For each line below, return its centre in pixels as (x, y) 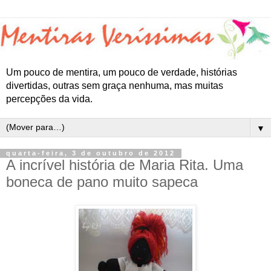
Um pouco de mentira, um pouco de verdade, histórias (122, 73)
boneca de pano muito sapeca (102, 182)
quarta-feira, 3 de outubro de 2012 (91, 153)
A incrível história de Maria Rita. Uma (125, 165)
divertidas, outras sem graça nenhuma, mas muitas (115, 86)
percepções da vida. (49, 99)
